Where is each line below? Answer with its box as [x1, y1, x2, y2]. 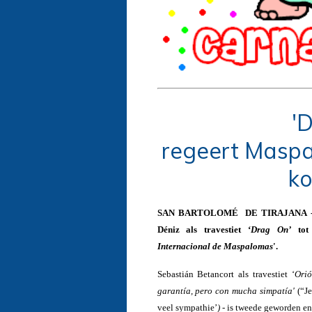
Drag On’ [250, 224, 291, 235]
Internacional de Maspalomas [157, 240, 273, 251]
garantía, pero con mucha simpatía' [157, 285, 297, 296]
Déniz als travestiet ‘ [157, 224, 251, 235]
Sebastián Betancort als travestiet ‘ [157, 268, 295, 279]
